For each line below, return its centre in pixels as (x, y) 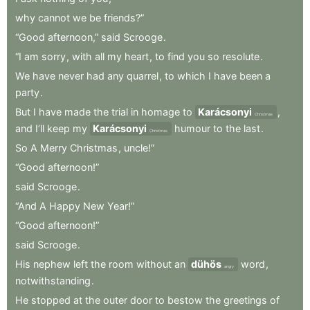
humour (192, 128)
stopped (51, 300)
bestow (185, 300)
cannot (54, 17)
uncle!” (139, 147)
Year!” (121, 206)
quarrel (143, 75)
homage (161, 111)
